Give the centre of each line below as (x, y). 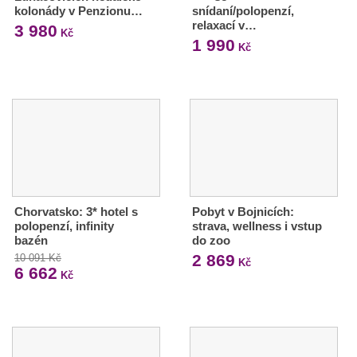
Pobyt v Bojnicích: (243, 211)
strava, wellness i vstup (257, 226)
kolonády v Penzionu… (78, 11)
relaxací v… (224, 25)
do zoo (211, 240)
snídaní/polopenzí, (243, 11)
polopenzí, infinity (64, 226)
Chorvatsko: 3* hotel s (76, 211)
